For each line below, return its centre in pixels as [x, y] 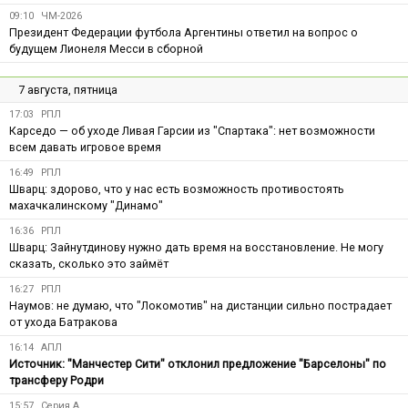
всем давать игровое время [85, 147]
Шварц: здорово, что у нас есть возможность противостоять [177, 189]
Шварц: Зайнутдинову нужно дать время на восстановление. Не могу [196, 247]
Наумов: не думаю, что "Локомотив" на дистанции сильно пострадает [200, 305]
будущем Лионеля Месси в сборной [106, 48]
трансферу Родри [56, 380]
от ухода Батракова [63, 321]
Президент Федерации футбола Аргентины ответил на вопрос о [184, 32]
